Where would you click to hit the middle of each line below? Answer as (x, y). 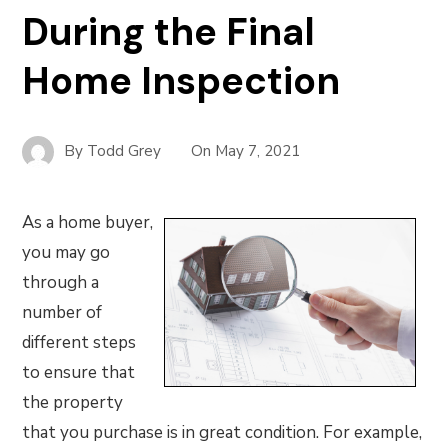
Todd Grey (124, 150)
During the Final (169, 32)
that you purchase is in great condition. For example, (222, 432)
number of (62, 312)
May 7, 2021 (258, 150)
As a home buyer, (88, 222)
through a (61, 282)
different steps (79, 342)
